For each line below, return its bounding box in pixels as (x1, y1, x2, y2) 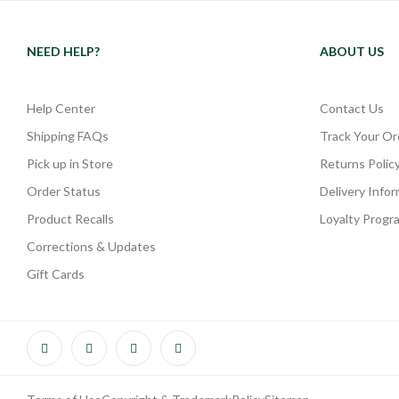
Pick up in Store (27, 155, 113, 171)
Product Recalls (27, 210, 114, 226)
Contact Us (319, 100, 384, 116)
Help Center (27, 100, 95, 116)
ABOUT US (319, 43, 384, 59)
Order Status (27, 183, 101, 199)
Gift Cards (27, 265, 85, 281)
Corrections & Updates (27, 238, 156, 254)
